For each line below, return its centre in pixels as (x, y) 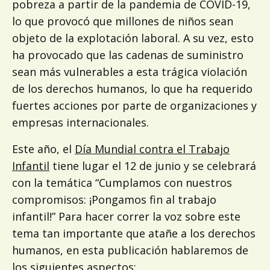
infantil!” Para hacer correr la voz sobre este (126, 216)
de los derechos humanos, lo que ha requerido (132, 88)
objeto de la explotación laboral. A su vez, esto (133, 38)
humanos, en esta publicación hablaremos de (130, 250)
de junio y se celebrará (196, 165)
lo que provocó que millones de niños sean (123, 21)
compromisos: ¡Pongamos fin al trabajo (114, 199)
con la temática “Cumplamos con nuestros (122, 182)
